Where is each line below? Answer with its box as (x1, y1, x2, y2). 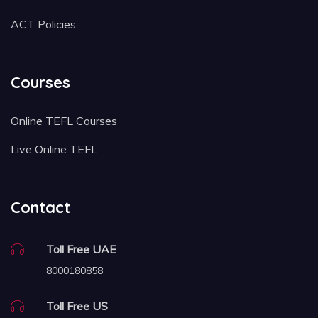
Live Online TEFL (11, 141, 97, 156)
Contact (11, 197, 70, 217)
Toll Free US (46, 298, 108, 313)
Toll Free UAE (46, 241, 116, 256)
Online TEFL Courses (11, 113, 117, 128)
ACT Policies (11, 16, 76, 31)
